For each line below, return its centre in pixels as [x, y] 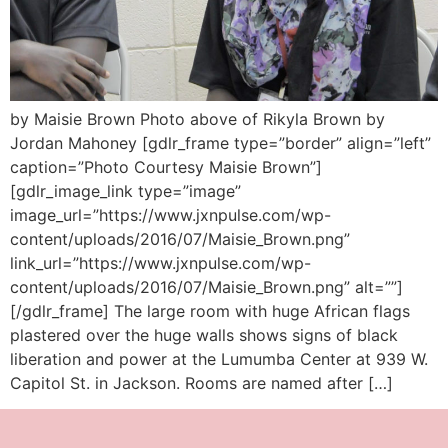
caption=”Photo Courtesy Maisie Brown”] [166, 166]
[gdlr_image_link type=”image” [125, 190]
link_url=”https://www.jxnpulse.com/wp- [160, 262]
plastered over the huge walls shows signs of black [204, 334]
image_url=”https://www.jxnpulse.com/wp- [170, 214]
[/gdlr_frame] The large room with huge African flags [210, 310]
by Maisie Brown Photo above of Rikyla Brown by [197, 118]
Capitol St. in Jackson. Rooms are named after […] [201, 382]
